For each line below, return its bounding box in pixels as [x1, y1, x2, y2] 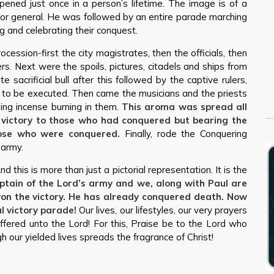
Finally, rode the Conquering [120, 128, 247, 139]
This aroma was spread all [122, 101, 248, 113]
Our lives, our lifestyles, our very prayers [76, 204, 247, 216]
